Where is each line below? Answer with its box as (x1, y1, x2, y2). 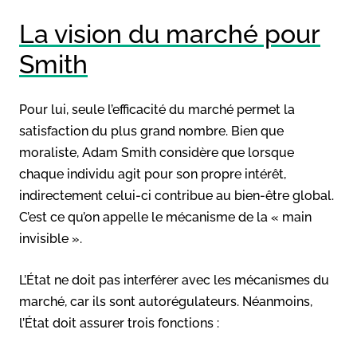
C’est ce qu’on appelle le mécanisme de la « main (19, 209, 312, 225)
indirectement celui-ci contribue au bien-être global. (19, 187, 334, 203)
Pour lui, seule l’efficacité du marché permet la (19, 101, 295, 117)
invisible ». (19, 230, 82, 246)
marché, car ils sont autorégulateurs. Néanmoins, (19, 293, 312, 309)
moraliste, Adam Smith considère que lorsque (19, 144, 294, 160)
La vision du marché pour (19, 18, 320, 49)
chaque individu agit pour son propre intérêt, (19, 166, 286, 182)
